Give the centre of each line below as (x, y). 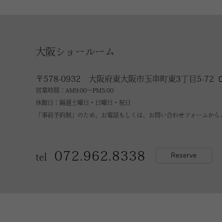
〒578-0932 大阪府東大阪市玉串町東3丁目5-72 (125, 79)
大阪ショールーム (75, 51)
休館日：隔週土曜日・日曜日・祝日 (83, 102)
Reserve (184, 155)
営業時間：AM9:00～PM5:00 (75, 90)
